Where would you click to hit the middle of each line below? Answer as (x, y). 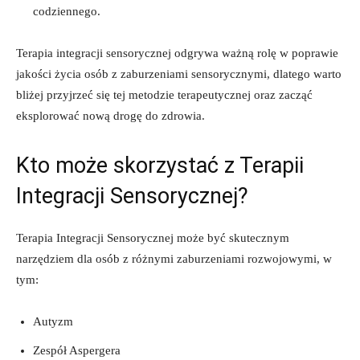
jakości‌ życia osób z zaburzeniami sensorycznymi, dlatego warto (179, 74)
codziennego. (67, 11)
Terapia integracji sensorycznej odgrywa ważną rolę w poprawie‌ (177, 53)
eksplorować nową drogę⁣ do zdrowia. (110, 115)
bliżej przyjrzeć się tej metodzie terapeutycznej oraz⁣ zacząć (164, 94)
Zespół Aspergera (77, 350)
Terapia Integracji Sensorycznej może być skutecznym (153, 237)
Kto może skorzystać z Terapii (160, 165)
